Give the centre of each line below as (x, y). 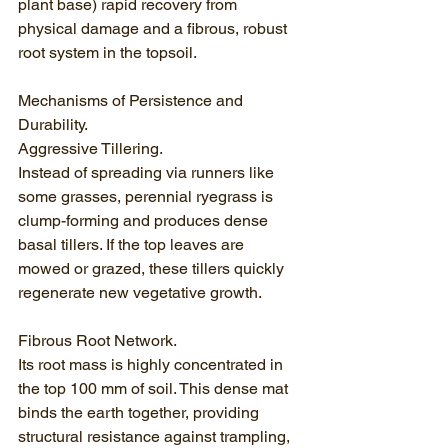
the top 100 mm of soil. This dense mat (155, 388)
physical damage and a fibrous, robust (154, 28)
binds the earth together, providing (140, 412)
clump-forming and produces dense (145, 220)
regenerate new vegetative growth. (140, 292)
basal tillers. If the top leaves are (133, 244)
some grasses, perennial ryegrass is (147, 196)
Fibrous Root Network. (97, 340)
